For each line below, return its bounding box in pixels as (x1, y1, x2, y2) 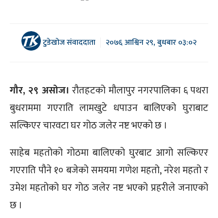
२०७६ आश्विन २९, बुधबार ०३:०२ (105, 36, 197, 50)
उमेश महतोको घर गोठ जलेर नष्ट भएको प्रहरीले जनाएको (10, 179, 208, 196)
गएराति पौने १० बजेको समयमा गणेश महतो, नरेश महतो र (10, 162, 208, 179)
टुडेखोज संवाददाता (40, 36, 95, 49)
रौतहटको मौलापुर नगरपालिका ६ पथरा (69, 82, 208, 99)
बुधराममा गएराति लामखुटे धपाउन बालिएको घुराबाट (10, 99, 208, 116)
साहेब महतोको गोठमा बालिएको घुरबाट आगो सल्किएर (10, 144, 208, 161)
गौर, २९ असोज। (10, 82, 70, 99)
